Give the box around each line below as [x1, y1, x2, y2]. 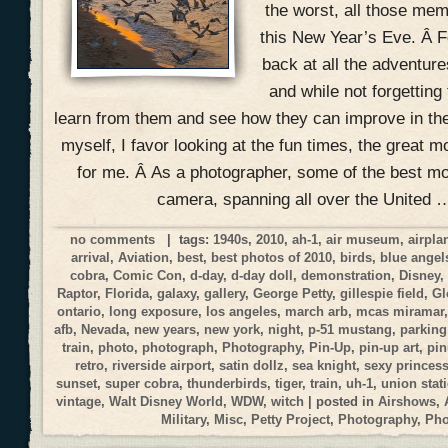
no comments [70, 231, 156, 247]
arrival [71, 249, 111, 265]
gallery [204, 285, 245, 301]
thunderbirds [187, 375, 268, 391]
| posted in [304, 393, 379, 409]
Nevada [81, 321, 127, 337]
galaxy [157, 285, 196, 301]
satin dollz [219, 357, 285, 373]
